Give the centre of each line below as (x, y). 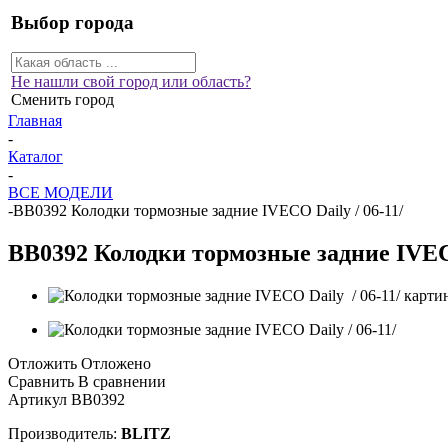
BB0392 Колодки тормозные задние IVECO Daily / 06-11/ (208, 210)
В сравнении (122, 381)
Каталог (35, 156)
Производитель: (64, 433)
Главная (35, 120)
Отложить (42, 363)
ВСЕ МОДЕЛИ (60, 192)
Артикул (37, 399)
